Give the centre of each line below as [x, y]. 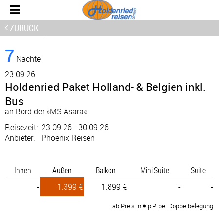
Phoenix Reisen [68, 138]
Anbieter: [22, 138]
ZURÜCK [24, 28]
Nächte [27, 59]
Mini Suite [155, 170]
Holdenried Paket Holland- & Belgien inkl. [105, 87]
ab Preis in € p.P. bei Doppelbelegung [163, 206]
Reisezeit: [23, 127]
